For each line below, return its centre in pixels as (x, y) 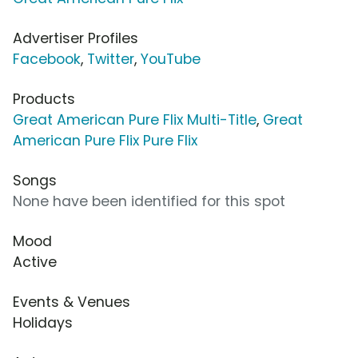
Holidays (43, 322)
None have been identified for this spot (149, 201)
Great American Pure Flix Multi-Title (135, 119)
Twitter (111, 59)
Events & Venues (72, 302)
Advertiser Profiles (76, 38)
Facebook (47, 59)
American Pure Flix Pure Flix (105, 140)
